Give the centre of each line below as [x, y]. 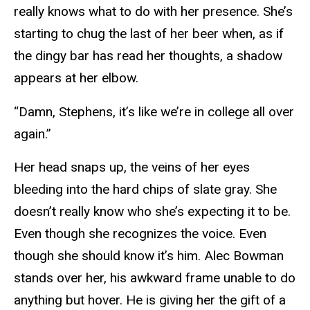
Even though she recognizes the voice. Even [140, 234]
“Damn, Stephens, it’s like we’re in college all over [154, 111]
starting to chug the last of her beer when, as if [149, 33]
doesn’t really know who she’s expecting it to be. [152, 212]
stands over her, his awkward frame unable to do [155, 278]
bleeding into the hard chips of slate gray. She [145, 190]
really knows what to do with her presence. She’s [153, 11]
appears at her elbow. [78, 77]
